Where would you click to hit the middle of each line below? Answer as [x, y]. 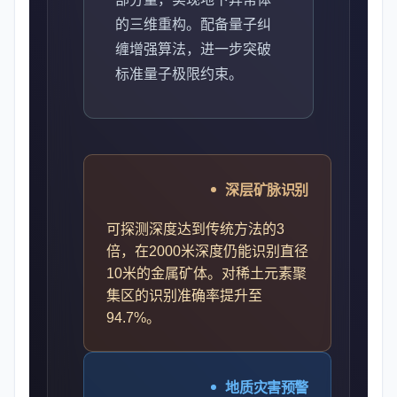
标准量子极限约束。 [179, 74]
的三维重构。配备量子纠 [193, 24]
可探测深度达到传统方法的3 [195, 229]
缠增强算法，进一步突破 [193, 49]
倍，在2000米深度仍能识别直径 [207, 251]
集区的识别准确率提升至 [184, 296]
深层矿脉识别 [267, 190]
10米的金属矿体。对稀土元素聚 [206, 273]
